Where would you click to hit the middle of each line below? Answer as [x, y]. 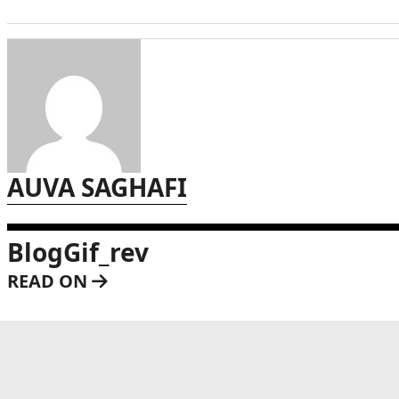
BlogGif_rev [78, 252]
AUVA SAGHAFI [97, 187]
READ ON [49, 281]
